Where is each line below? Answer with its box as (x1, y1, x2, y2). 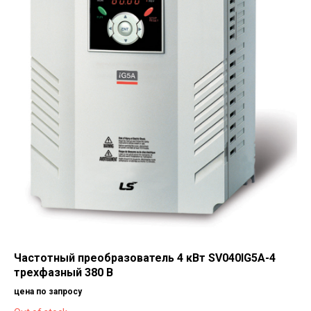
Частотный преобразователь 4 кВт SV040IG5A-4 (14, 251, 276, 265)
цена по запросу (14, 287, 82, 297)
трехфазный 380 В (14, 266, 113, 280)
